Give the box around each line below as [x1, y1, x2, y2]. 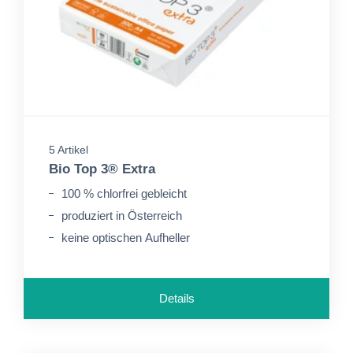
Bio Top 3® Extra [49, 162, 155, 176]
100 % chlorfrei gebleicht [61, 187, 187, 200]
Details [158, 292, 195, 305]
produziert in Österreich [61, 209, 182, 222]
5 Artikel [49, 143, 88, 156]
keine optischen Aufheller [61, 231, 190, 244]
